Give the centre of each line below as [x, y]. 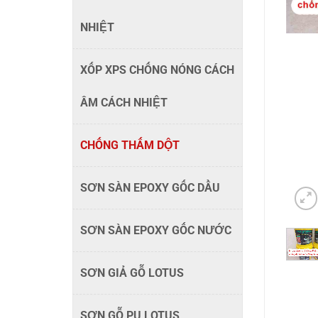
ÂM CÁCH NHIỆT [124, 103]
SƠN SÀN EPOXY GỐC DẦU [150, 188]
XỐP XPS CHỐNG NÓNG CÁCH [157, 70]
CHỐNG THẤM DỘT [130, 145]
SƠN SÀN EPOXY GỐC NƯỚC [156, 230]
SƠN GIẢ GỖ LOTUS [132, 273]
